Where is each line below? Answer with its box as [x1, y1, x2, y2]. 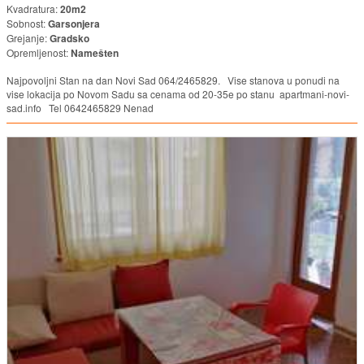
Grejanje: [6, 31, 50, 45]
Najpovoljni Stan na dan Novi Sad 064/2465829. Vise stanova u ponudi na [6, 73, 340, 88]
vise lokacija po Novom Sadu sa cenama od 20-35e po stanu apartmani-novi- [6, 87, 349, 102]
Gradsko [50, 31, 89, 46]
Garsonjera [48, 16, 100, 32]
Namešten [71, 45, 119, 61]
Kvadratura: [6, 2, 60, 16]
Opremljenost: [6, 45, 71, 60]
